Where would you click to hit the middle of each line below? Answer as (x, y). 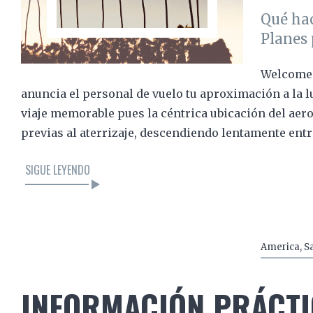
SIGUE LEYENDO (58, 170)
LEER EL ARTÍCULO (128, 234)
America (280, 247)
